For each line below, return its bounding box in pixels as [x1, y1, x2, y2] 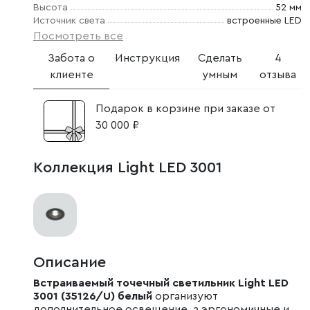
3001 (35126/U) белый [33, 291, 152, 302]
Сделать [197, 53, 242, 64]
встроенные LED [227, 16, 302, 26]
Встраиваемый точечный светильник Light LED [33, 277, 289, 289]
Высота [33, 3, 68, 12]
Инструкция [115, 53, 181, 64]
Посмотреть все [33, 30, 123, 42]
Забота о [48, 53, 95, 64]
